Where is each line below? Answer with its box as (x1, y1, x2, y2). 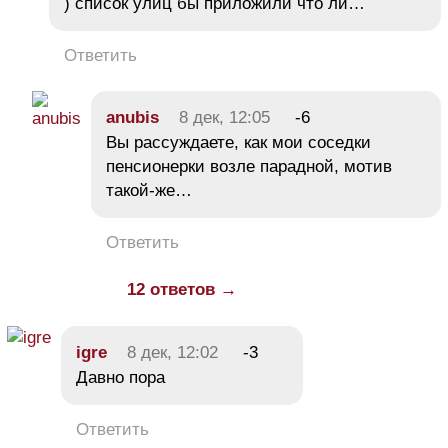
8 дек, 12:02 (127, 342, 218, 362)
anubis (106, 107, 159, 127)
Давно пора (76, 367, 165, 387)
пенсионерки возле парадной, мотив (106, 156, 392, 176)
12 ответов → (127, 279, 237, 299)
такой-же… (106, 180, 192, 200)
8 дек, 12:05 (179, 107, 270, 127)
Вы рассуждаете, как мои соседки (106, 132, 371, 152)
